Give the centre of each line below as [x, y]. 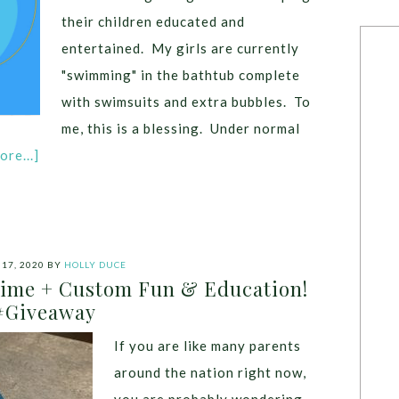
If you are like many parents [208, 346]
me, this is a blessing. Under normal [181, 128]
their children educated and [153, 21]
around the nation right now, [210, 372]
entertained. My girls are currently [180, 48]
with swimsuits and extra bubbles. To [186, 102]
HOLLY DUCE [95, 265]
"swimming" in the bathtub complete [181, 75]
